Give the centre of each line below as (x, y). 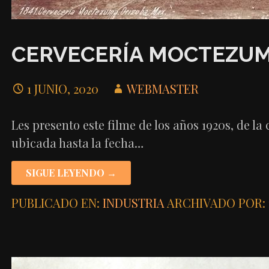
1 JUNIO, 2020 (62, 88)
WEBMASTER (162, 88)
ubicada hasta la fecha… (77, 142)
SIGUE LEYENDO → (71, 172)
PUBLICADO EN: (57, 202)
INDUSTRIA (133, 202)
